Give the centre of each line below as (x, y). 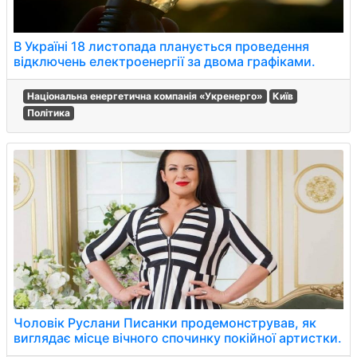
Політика (48, 113)
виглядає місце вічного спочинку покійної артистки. (178, 338)
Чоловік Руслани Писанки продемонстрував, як (165, 323)
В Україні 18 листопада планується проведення (161, 46)
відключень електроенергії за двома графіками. (165, 61)
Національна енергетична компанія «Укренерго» (145, 96)
